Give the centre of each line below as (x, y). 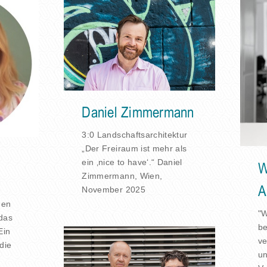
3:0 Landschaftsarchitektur (135, 135)
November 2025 (114, 190)
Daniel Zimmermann (138, 114)
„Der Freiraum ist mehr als (134, 149)
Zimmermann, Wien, (122, 176)
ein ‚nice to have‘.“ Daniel (132, 162)
